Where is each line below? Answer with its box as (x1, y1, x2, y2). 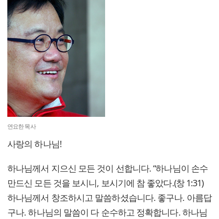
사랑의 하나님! (7, 138, 62, 150)
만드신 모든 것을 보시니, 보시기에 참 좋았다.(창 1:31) (7, 177, 204, 189)
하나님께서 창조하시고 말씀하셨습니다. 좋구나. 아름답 (7, 192, 212, 204)
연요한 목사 (7, 122, 36, 131)
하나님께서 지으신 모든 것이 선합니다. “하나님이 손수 (7, 162, 208, 175)
